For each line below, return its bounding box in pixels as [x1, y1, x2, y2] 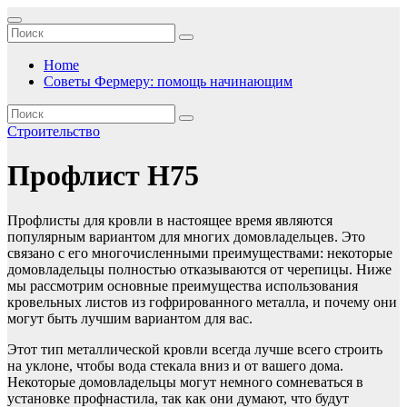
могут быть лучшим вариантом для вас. [7, 310, 253, 326]
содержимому [6, 39, 92, 55]
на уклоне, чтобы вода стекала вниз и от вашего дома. [7, 357, 343, 373]
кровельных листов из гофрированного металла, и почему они [7, 293, 397, 310]
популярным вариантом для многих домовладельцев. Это [7, 228, 365, 244]
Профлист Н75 [7, 159, 199, 193]
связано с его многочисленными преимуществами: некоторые [7, 244, 392, 261]
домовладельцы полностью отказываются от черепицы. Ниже [7, 261, 392, 277]
